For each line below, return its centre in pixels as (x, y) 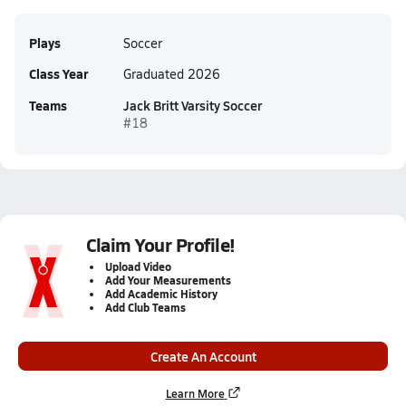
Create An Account (203, 356)
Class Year (58, 73)
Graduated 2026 (172, 74)
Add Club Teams (145, 308)
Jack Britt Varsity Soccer (193, 105)
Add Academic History (161, 294)
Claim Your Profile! (161, 245)
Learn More (195, 393)
